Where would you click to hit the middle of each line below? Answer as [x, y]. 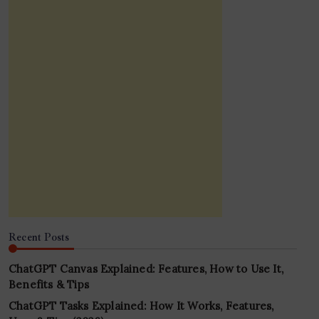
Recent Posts [39, 237]
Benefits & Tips [49, 284]
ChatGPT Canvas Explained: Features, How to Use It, [146, 269]
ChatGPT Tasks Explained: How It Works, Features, [141, 306]
